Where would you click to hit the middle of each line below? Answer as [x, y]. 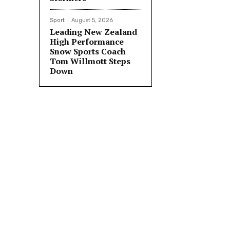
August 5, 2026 [92, 20]
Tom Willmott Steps [90, 61]
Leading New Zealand [93, 32]
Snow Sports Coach [88, 51]
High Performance [87, 41]
